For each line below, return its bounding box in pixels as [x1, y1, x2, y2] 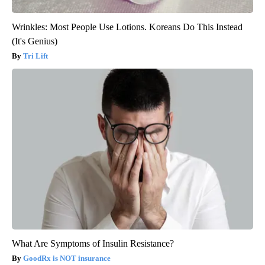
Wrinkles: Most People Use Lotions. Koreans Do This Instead [12, 21, 243, 32]
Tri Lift [23, 51, 48, 60]
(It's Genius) [12, 35, 57, 46]
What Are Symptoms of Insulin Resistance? [12, 238, 174, 248]
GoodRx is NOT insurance [23, 253, 111, 263]
